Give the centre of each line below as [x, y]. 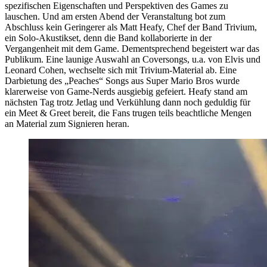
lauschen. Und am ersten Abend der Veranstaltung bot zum [115, 16]
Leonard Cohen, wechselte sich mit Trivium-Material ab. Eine [121, 70]
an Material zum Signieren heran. [67, 123]
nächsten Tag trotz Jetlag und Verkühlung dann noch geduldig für [128, 102]
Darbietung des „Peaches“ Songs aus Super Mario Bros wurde [122, 80]
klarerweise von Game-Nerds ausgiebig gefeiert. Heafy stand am [126, 91]
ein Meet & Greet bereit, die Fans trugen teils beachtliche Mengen [128, 113]
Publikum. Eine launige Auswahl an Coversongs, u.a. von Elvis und [133, 59]
